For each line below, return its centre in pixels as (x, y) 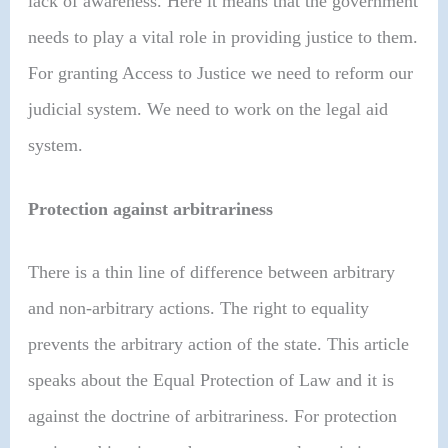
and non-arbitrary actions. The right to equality (199, 307)
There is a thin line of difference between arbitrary (212, 271)
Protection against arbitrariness (151, 208)
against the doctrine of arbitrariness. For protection (213, 415)
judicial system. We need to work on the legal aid (208, 109)
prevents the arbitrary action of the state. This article (219, 343)
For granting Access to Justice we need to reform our (221, 73)
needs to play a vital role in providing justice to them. (223, 37)
